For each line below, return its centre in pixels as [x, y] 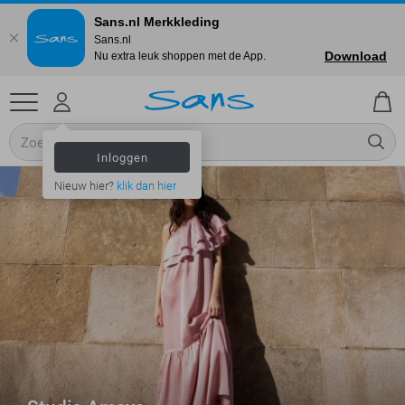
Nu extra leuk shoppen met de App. [180, 56]
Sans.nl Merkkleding [157, 21]
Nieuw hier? [85, 186]
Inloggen [122, 157]
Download [356, 56]
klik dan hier [146, 186]
